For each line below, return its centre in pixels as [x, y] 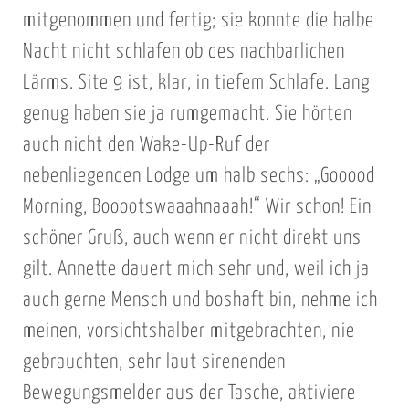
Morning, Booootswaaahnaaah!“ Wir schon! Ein [197, 208]
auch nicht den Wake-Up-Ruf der [146, 146]
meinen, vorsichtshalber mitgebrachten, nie [189, 332]
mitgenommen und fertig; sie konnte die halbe [198, 21]
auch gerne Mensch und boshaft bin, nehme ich [200, 301]
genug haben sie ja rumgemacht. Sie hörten [187, 115]
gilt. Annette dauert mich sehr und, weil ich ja [196, 270]
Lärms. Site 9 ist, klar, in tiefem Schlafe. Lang [196, 84]
